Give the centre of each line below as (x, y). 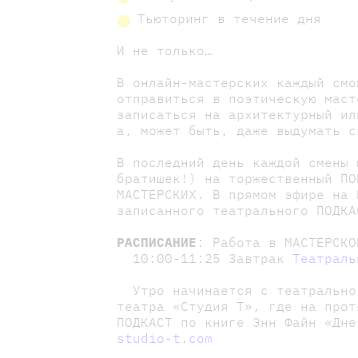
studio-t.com (165, 338)
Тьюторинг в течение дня (230, 19)
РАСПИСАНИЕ (157, 243)
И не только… (165, 51)
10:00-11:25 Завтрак (205, 259)
